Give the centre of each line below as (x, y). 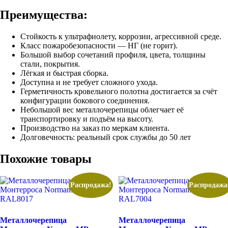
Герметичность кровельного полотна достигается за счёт (119, 91)
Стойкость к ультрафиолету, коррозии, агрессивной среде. (121, 36)
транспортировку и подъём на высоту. (87, 119)
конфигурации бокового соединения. (85, 100)
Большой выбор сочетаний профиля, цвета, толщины (113, 54)
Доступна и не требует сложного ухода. (89, 82)
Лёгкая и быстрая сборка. (64, 73)
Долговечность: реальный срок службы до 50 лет (106, 137)
